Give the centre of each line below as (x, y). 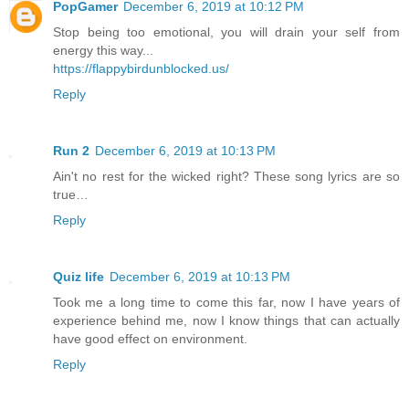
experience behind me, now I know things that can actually (226, 321)
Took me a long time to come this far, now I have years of (226, 303)
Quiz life (79, 277)
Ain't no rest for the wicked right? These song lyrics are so (226, 177)
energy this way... (103, 51)
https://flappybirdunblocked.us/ (141, 69)
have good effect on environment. (150, 339)
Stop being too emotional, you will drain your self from (226, 32)
